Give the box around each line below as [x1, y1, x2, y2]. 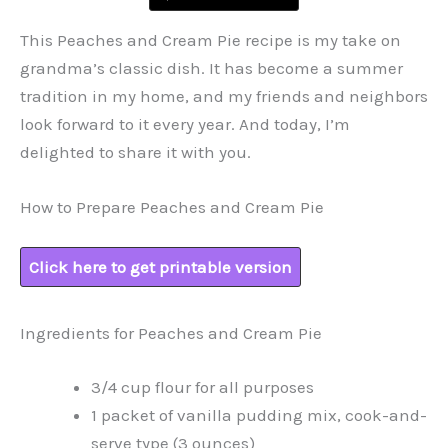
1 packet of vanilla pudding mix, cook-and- [91, 404, 427, 425]
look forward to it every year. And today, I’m [20, 114, 350, 135]
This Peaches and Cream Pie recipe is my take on [20, 30, 401, 51]
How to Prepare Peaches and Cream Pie [20, 197, 324, 218]
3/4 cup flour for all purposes [91, 376, 314, 397]
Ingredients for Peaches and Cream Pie [20, 323, 322, 344]
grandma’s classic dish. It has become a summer [20, 58, 403, 79]
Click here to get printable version [29, 256, 292, 277]
